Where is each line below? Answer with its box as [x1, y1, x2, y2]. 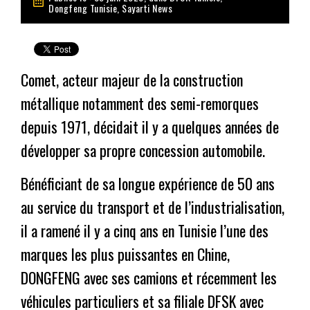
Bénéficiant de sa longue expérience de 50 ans [21, 172, 275, 195]
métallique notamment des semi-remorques [21, 92, 259, 115]
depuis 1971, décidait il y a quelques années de [21, 116, 279, 138]
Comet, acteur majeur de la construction [21, 69, 243, 91]
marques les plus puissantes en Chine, [21, 243, 230, 266]
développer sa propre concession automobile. [21, 139, 265, 162]
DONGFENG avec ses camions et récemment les [21, 266, 277, 289]
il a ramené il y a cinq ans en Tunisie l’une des [21, 219, 268, 242]
